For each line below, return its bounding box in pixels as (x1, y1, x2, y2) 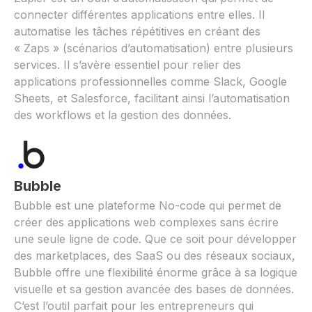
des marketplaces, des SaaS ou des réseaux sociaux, (14, 248, 295, 263)
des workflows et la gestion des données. (14, 107, 231, 122)
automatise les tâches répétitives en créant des (14, 24, 260, 38)
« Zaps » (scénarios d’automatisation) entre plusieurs (14, 40, 293, 55)
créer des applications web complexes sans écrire (14, 214, 279, 229)
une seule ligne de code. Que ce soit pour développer (14, 231, 297, 246)
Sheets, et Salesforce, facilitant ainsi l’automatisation (14, 91, 290, 105)
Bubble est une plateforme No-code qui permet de (14, 198, 281, 212)
